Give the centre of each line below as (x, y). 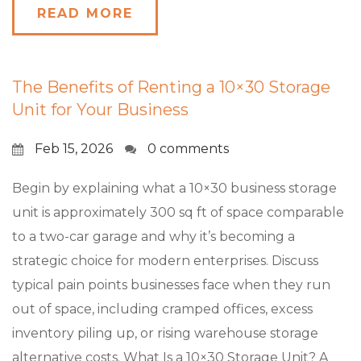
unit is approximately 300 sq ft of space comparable (178, 212)
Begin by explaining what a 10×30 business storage (174, 188)
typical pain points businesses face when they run (171, 285)
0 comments (188, 149)
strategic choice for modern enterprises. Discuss (165, 261)
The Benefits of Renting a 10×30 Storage (171, 87)
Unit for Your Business (100, 110)
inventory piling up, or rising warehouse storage (165, 333)
